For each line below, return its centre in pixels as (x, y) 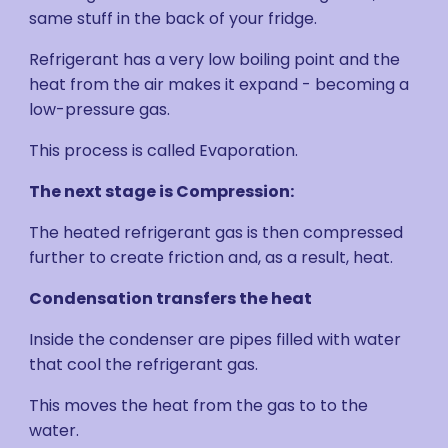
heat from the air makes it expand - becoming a (219, 84)
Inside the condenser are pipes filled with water (215, 339)
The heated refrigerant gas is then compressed (216, 232)
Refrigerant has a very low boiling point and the (215, 59)
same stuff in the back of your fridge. (173, 18)
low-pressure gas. (100, 109)
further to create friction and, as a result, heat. (211, 257)
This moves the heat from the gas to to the (199, 405)
